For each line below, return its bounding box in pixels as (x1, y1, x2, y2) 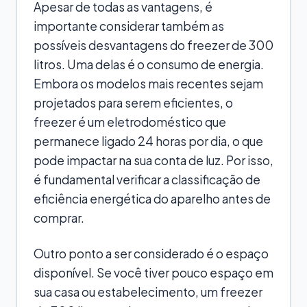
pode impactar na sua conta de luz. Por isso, (34, 152, 273, 168)
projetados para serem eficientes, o (34, 95, 233, 110)
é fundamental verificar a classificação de (34, 171, 260, 187)
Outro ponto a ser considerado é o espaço (34, 245, 269, 261)
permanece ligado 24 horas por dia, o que (34, 133, 263, 149)
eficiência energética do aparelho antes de (34, 191, 271, 206)
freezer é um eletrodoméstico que (34, 114, 226, 130)
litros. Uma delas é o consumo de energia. (34, 56, 264, 72)
